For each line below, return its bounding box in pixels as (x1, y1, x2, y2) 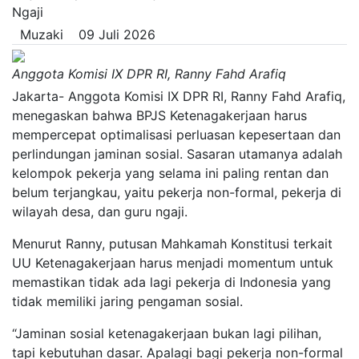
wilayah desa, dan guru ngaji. (12, 204, 188, 220)
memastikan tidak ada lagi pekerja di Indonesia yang (12, 274, 331, 290)
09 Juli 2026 (71, 26, 155, 42)
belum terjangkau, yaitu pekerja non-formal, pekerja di (12, 184, 341, 200)
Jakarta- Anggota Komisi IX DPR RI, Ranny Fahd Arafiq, (12, 88, 345, 104)
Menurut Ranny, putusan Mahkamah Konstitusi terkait (12, 236, 333, 252)
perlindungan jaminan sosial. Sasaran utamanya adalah (12, 146, 342, 162)
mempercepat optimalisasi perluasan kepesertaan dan (12, 127, 341, 143)
